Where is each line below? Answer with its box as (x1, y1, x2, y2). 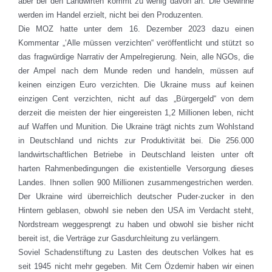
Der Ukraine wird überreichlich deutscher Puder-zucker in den (18, 192, 254, 202)
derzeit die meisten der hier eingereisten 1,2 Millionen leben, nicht (18, 108, 254, 118)
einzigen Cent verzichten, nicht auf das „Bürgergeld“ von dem (18, 94, 254, 104)
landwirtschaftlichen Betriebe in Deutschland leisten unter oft (18, 150, 254, 160)
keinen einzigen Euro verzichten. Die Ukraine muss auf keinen (18, 80, 254, 90)
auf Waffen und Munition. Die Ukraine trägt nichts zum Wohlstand (18, 122, 254, 132)
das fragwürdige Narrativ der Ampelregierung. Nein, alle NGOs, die (18, 52, 254, 62)
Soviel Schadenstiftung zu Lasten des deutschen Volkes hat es (18, 248, 254, 257)
